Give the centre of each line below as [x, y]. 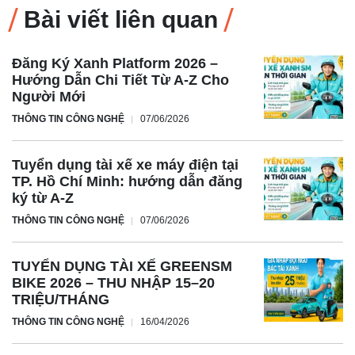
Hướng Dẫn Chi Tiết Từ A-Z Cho [120, 80]
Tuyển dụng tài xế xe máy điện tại [125, 164]
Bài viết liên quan [121, 19]
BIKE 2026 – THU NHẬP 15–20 [113, 282]
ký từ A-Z [43, 198]
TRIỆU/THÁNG [61, 299]
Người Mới [49, 96]
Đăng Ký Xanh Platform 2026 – [115, 63]
